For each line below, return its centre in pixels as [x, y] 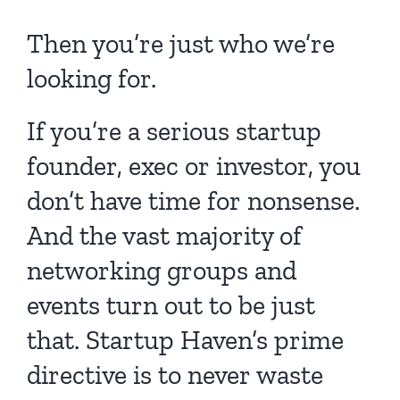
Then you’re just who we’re [181, 43]
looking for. [92, 78]
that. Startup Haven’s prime [185, 340]
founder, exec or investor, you [194, 166]
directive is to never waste [175, 375]
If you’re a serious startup [174, 131]
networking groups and [162, 270]
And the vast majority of [164, 235]
